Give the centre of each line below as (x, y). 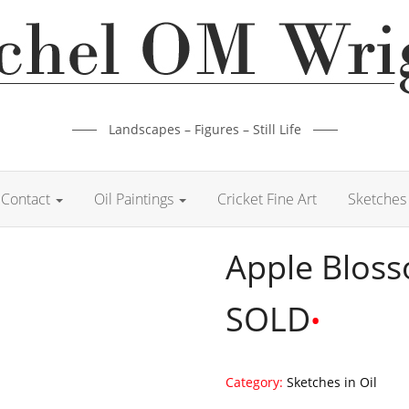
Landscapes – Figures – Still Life (204, 129)
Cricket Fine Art (267, 199)
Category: (256, 382)
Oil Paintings (135, 199)
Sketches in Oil (331, 382)
